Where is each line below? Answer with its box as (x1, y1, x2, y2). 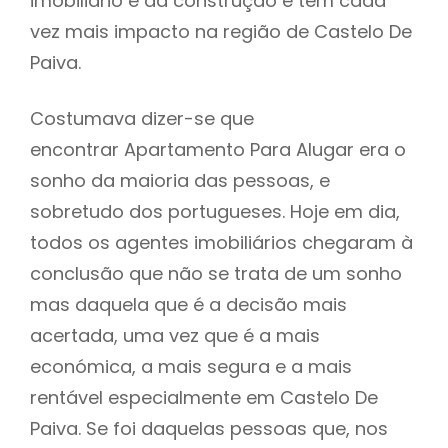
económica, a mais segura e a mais (30, 353, 352, 379)
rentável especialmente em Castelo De (30, 384, 378, 410)
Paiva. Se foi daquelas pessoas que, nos (30, 415, 388, 441)
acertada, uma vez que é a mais (30, 322, 320, 348)
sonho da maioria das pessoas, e (30, 167, 330, 193)
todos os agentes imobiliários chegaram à (30, 229, 413, 255)
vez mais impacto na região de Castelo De (30, 18, 412, 44)
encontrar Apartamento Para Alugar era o (30, 136, 406, 162)
